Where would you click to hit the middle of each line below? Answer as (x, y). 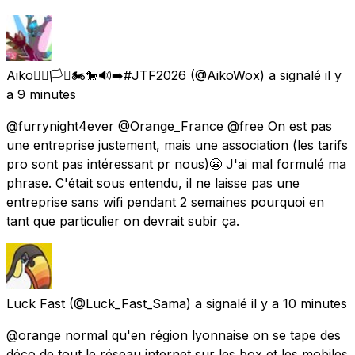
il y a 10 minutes (299, 303)
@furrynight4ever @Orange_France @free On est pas (169, 126)
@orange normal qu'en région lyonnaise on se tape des (174, 335)
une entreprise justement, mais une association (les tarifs (177, 145)
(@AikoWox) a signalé (256, 75)
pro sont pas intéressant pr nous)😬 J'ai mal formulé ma (176, 164)
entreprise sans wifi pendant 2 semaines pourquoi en (165, 202)
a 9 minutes (41, 94)
